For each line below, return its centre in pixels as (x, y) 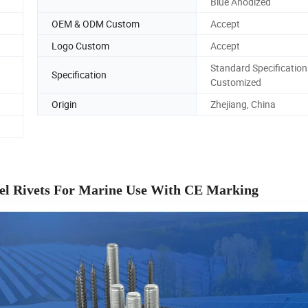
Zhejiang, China (243, 104)
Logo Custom (80, 45)
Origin (64, 104)
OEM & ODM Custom (96, 23)
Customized (236, 82)
